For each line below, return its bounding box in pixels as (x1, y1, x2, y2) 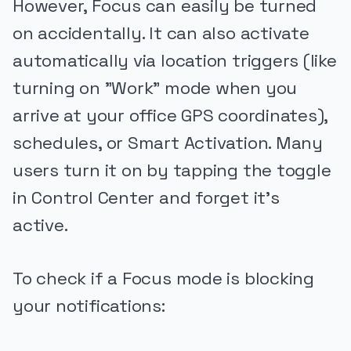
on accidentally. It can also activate (13, 21, 309, 45)
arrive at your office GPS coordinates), (13, 103, 328, 127)
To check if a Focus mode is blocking (13, 267, 314, 291)
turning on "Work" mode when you (13, 76, 298, 100)
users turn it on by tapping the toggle (13, 158, 331, 182)
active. (13, 213, 68, 237)
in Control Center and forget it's (13, 186, 280, 209)
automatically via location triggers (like (13, 49, 337, 72)
